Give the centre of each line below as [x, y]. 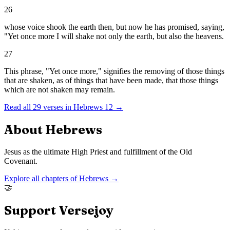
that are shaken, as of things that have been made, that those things [111, 81]
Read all [18, 107]
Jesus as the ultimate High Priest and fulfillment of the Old [98, 151]
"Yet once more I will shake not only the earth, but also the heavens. [114, 36]
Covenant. [21, 161]
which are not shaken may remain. [60, 90]
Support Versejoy [59, 210]
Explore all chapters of [42, 178]
